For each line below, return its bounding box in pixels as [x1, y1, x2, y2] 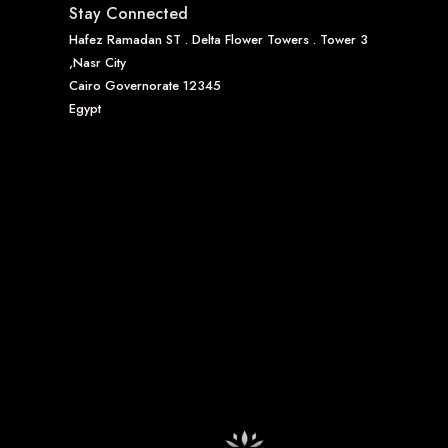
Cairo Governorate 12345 [68, 76, 221, 95]
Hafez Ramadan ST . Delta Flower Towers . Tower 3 [68, 30, 368, 49]
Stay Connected [68, 2, 188, 25]
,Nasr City [68, 53, 126, 72]
